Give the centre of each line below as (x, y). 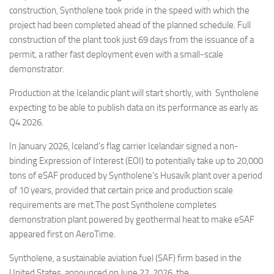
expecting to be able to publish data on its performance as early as (134, 108)
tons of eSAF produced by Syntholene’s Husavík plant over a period (136, 176)
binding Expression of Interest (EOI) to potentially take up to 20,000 (136, 161)
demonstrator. (39, 69)
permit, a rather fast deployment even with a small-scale (116, 55)
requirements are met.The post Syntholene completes (113, 205)
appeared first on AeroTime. (62, 235)
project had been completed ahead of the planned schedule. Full (130, 25)
